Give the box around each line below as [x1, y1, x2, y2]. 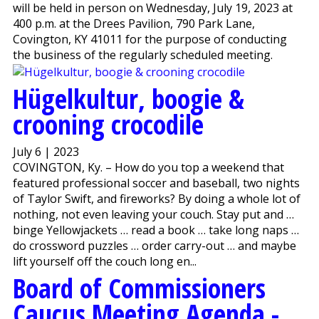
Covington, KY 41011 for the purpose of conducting [12, 31, 287, 47]
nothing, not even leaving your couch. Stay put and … [12, 206, 294, 222]
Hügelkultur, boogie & [12, 79, 244, 117]
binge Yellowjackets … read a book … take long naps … [12, 221, 299, 238]
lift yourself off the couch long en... [12, 253, 197, 269]
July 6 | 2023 [12, 143, 79, 159]
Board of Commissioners [12, 268, 266, 306]
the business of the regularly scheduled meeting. [12, 46, 273, 63]
